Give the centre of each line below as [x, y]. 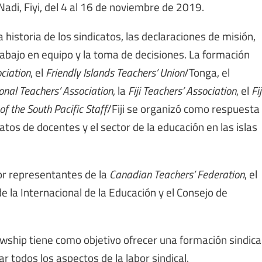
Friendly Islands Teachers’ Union [114, 72]
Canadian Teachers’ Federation [176, 174]
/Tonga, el [207, 72]
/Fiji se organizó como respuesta [183, 108]
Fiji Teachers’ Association [181, 90]
